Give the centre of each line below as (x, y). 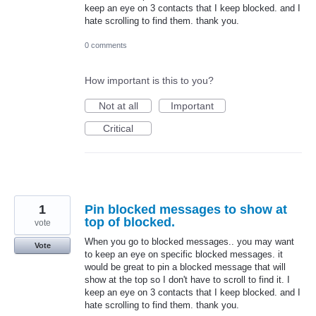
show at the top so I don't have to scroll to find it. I (187, 280)
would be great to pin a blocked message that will (185, 267)
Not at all (118, 106)
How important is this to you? (149, 81)
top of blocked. (130, 223)
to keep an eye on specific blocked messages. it (184, 255)
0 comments (106, 45)
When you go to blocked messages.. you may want (189, 242)
